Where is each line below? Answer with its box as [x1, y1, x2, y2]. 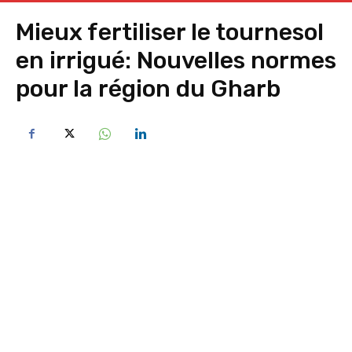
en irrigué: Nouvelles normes [16, 46, 336, 75]
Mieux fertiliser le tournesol [16, 18, 324, 46]
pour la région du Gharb [16, 75, 280, 103]
